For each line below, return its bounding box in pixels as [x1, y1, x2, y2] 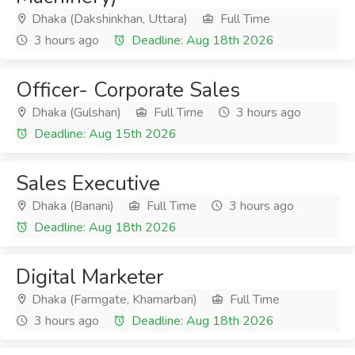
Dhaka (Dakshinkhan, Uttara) [29, 10, 188, 28]
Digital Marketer [16, 263, 163, 291]
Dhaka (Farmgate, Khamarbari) [29, 291, 197, 308]
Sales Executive [16, 170, 160, 197]
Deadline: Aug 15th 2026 [31, 125, 177, 143]
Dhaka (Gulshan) [29, 104, 121, 121]
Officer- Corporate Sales [16, 76, 240, 104]
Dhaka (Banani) [29, 197, 114, 215]
